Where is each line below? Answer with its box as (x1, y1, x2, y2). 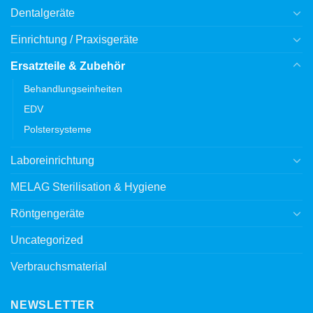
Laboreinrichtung (10, 154, 94, 166)
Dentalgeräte (10, 6, 75, 19)
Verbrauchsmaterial (10, 260, 107, 272)
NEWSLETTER (10, 298, 95, 311)
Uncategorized (10, 233, 83, 246)
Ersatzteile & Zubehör (10, 59, 125, 72)
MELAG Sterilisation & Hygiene (10, 180, 166, 193)
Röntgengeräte (10, 207, 85, 219)
